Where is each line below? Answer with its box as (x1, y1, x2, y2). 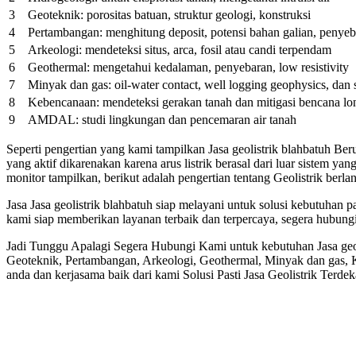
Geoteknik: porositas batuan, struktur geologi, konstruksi (28, 8, 311, 22)
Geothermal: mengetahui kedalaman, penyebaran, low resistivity (28, 60, 349, 75)
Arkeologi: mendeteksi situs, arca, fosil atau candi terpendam (28, 43, 331, 57)
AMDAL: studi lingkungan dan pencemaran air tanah (28, 113, 296, 127)
